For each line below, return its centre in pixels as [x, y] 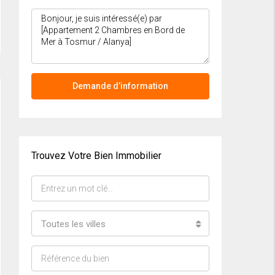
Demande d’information [120, 86]
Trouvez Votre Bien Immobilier [96, 156]
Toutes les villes [73, 224]
